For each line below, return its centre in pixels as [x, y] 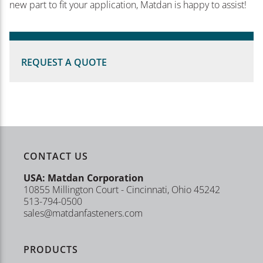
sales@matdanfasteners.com [83, 213]
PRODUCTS [51, 249]
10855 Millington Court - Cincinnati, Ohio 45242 [122, 189]
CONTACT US [56, 156]
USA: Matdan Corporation [84, 178]
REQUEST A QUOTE [64, 62]
